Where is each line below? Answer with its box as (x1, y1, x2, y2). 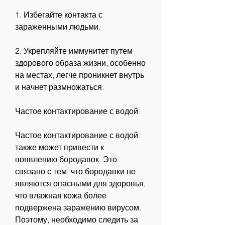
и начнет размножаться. (15, 81, 104, 92)
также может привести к (15, 142, 104, 152)
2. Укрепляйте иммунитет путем (15, 45, 133, 56)
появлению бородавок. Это (15, 154, 117, 164)
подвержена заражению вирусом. (15, 202, 141, 212)
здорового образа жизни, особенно (15, 57, 146, 68)
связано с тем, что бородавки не (15, 166, 136, 176)
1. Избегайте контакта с (15, 9, 102, 20)
